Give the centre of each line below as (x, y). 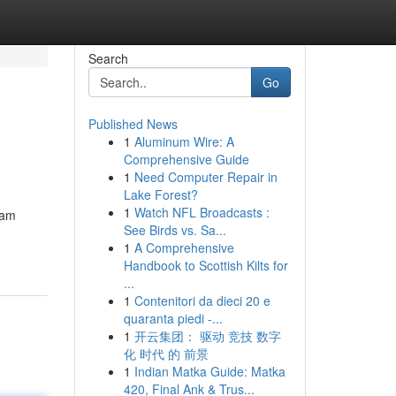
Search (108, 58)
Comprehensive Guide (186, 159)
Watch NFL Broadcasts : (202, 212)
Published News (133, 124)
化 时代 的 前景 (166, 354)
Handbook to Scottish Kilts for (206, 265)
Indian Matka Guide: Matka (209, 371)
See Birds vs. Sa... (175, 230)
